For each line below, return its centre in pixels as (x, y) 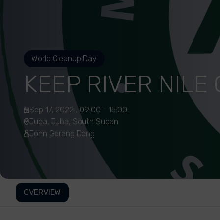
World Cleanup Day (64, 59)
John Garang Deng (62, 133)
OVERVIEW (42, 192)
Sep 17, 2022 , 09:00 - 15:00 (78, 110)
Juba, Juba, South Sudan (74, 122)
